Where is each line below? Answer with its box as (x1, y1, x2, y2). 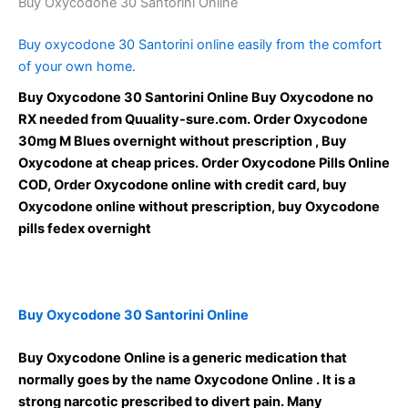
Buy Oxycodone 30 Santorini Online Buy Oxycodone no (18, 88, 373, 106)
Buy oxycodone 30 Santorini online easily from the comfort (18, 36, 382, 53)
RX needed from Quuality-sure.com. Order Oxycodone (18, 110, 368, 127)
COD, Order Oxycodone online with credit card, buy (18, 176, 347, 193)
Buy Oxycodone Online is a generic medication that (18, 349, 347, 366)
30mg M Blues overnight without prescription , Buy (18, 132, 347, 149)
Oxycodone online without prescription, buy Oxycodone (18, 198, 380, 215)
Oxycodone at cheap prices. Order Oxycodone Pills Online (18, 154, 390, 171)
